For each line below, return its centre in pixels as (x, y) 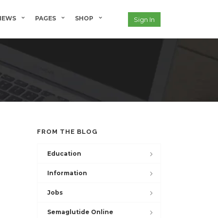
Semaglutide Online (80, 212)
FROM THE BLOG (67, 132)
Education (64, 154)
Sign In (144, 19)
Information (67, 173)
